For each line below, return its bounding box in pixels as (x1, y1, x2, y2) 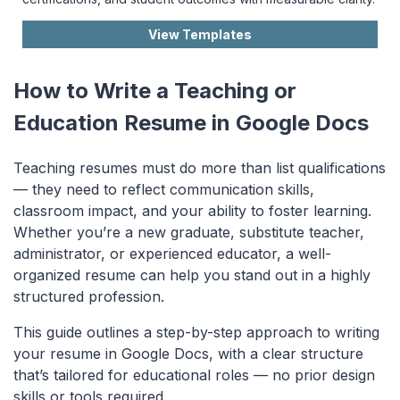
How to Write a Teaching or (13, 78, 296, 104)
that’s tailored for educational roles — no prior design (13, 366, 375, 385)
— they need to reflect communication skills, (13, 180, 314, 199)
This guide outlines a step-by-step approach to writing (13, 323, 379, 342)
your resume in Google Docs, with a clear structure (13, 345, 363, 363)
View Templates (148, 27, 252, 43)
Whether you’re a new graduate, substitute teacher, (13, 223, 364, 242)
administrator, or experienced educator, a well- (13, 245, 331, 263)
